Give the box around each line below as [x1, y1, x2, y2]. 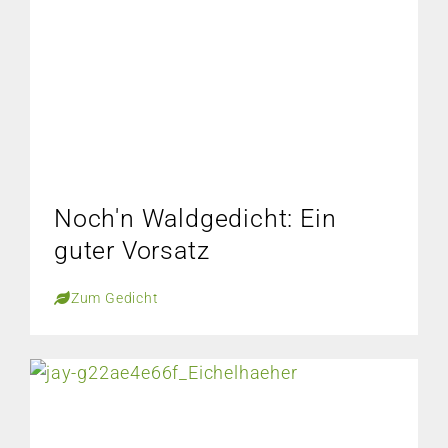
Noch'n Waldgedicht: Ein [54, 204, 337, 233]
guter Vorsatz [54, 236, 210, 265]
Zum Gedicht [70, 290, 159, 306]
